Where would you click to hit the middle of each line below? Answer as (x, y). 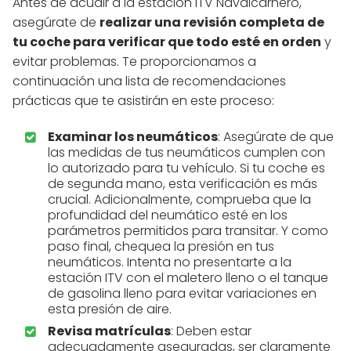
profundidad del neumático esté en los (168, 215)
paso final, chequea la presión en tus (161, 247)
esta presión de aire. (110, 309)
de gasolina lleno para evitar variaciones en (182, 294)
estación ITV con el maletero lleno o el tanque (188, 278)
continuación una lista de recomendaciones (149, 81)
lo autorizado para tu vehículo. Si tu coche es (186, 168)
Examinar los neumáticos (133, 137)
